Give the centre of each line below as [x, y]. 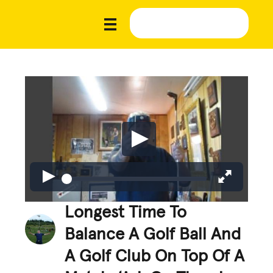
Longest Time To [126, 212]
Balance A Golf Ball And [153, 234]
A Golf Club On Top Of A [155, 256]
